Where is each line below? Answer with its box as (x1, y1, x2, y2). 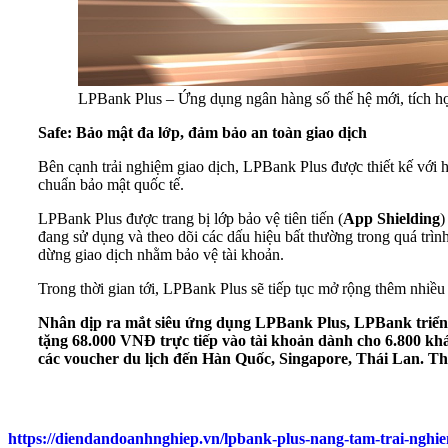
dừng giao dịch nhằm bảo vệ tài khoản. (38, 246, 284, 264)
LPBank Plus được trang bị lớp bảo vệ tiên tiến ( (38, 210, 343, 228)
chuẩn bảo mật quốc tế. (38, 176, 184, 194)
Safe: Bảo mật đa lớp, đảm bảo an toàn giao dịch (38, 124, 367, 142)
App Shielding (343, 210, 440, 228)
